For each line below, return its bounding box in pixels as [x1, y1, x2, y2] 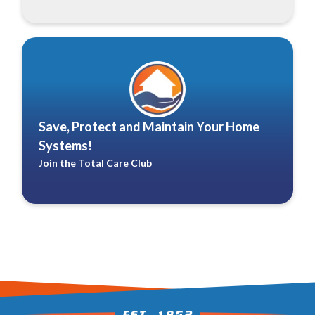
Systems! [39, 137, 92, 153]
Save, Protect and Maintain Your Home [39, 118, 259, 134]
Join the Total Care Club [39, 156, 152, 169]
